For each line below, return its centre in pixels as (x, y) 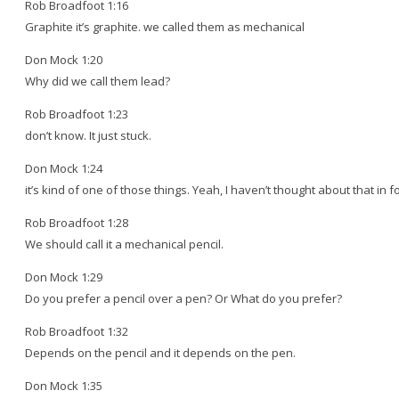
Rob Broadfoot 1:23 (77, 114)
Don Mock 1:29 (64, 277)
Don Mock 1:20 (64, 59)
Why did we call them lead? (98, 81)
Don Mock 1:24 (64, 168)
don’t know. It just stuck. (88, 135)
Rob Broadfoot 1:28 (77, 222)
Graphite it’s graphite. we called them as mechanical (165, 26)
